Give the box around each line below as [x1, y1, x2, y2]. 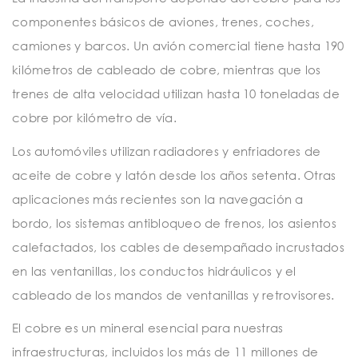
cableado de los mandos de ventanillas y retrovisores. [12, 287, 335, 302]
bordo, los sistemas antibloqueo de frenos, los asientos [12, 215, 336, 230]
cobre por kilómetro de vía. [12, 110, 177, 125]
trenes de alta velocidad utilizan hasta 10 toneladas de [12, 86, 340, 101]
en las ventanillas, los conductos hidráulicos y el [12, 263, 296, 278]
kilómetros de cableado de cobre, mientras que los [12, 62, 321, 78]
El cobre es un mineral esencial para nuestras [12, 320, 284, 336]
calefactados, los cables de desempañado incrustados [12, 239, 344, 254]
